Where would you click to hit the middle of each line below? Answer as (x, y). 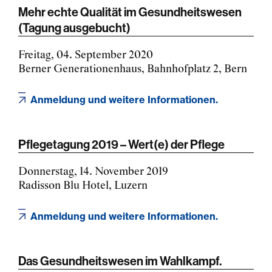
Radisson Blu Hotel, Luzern (83, 185)
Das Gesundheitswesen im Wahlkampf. (120, 260)
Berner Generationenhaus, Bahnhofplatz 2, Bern (133, 69)
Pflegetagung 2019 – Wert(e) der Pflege (121, 144)
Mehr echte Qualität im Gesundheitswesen (130, 12)
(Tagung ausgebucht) (74, 27)
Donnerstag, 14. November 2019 (93, 172)
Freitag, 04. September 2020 (86, 55)
